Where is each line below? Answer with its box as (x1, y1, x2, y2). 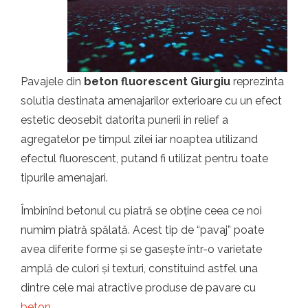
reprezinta (233, 75, 284, 88)
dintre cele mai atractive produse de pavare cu (21, 281, 256, 294)
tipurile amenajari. (21, 171, 108, 184)
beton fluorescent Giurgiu (84, 75, 233, 88)
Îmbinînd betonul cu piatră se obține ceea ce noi (21, 204, 262, 217)
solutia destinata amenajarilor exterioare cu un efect (21, 94, 282, 107)
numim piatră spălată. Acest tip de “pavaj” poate (21, 223, 264, 236)
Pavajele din (21, 75, 84, 88)
